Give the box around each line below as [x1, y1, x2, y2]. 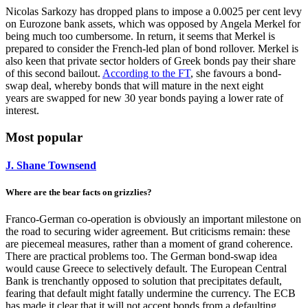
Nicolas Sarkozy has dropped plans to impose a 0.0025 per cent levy [5, 5, 302, 18]
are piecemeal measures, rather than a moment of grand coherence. [5, 238, 293, 250]
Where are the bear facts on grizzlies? [5, 187, 152, 198]
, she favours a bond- [190, 67, 281, 80]
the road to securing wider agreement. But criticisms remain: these [5, 225, 290, 238]
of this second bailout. [5, 67, 102, 80]
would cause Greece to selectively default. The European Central [5, 263, 287, 275]
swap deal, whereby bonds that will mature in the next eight [5, 80, 263, 92]
